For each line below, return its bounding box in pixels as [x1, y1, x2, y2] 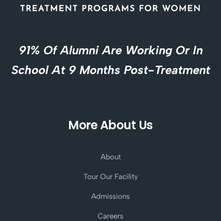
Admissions [91, 192, 130, 201]
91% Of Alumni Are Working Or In [18, 43, 203, 58]
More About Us [68, 117, 153, 134]
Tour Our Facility [83, 172, 138, 182]
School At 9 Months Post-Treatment [11, 63, 210, 77]
